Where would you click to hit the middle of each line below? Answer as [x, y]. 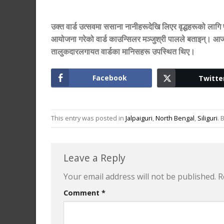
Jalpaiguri [139, 118]
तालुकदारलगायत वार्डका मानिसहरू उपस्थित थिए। [123, 52]
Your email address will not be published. [140, 176]
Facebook [110, 77]
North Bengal [175, 118]
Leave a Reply [96, 158]
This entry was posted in [88, 118]
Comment [82, 192]
